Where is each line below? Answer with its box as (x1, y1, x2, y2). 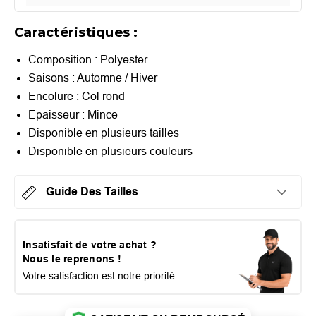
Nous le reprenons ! (23, 253, 121, 265)
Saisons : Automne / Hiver (28, 71, 157, 84)
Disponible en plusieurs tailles (28, 126, 179, 139)
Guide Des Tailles (43, 185, 138, 197)
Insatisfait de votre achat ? (23, 238, 157, 250)
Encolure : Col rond (28, 90, 125, 102)
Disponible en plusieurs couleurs (28, 145, 193, 157)
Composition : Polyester (28, 53, 147, 66)
